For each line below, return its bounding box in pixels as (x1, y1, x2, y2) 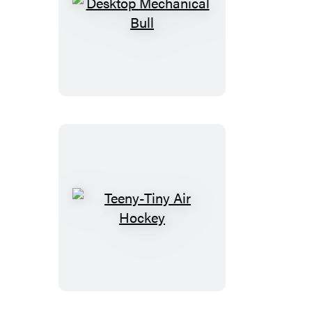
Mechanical (141, 30, 212, 51)
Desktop (141, 10, 191, 31)
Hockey (141, 264, 187, 285)
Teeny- (141, 205, 182, 226)
